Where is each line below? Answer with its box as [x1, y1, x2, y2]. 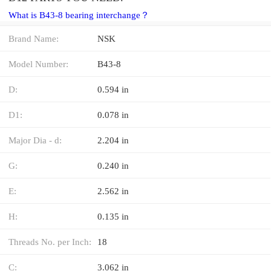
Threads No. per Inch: [8, 236, 91, 247]
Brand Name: [8, 33, 59, 44]
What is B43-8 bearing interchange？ [8, 10, 149, 20]
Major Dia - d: [8, 134, 62, 145]
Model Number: [8, 58, 68, 69]
